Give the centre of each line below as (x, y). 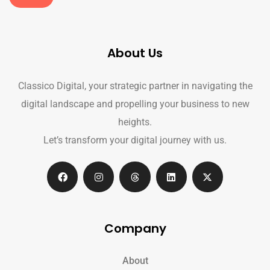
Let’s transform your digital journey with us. (135, 140)
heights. (135, 122)
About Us (135, 53)
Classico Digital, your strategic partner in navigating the (135, 86)
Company (135, 229)
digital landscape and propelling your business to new (135, 104)
